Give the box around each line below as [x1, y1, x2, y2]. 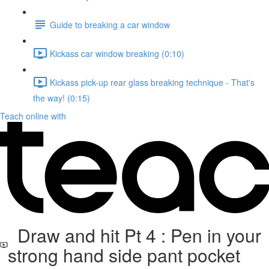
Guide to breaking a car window [50, 18, 170, 31]
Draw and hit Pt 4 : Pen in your [7, 222, 261, 248]
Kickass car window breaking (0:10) [50, 47, 184, 59]
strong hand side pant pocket [7, 242, 240, 268]
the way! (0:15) [33, 92, 90, 104]
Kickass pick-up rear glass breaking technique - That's [50, 76, 255, 88]
